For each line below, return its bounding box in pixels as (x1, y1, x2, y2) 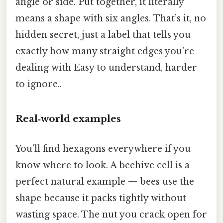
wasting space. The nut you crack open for (15, 209, 207, 220)
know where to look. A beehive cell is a (15, 159, 190, 171)
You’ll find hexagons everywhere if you (15, 143, 191, 154)
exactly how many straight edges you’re (15, 45, 194, 57)
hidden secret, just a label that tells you (15, 29, 191, 40)
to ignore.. (15, 78, 62, 90)
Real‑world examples (15, 113, 121, 125)
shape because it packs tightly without (15, 192, 186, 204)
